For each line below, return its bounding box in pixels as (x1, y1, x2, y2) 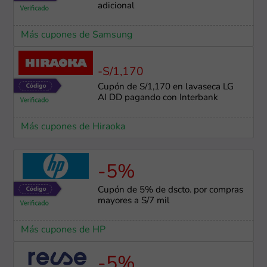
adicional (97, 2, 135, 11)
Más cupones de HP (20, 225, 105, 235)
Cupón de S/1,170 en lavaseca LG (97, 83, 234, 92)
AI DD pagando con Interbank (97, 94, 218, 103)
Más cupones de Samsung (20, 30, 132, 41)
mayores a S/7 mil (97, 197, 170, 206)
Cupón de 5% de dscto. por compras (97, 186, 243, 195)
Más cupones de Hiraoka (20, 122, 125, 132)
